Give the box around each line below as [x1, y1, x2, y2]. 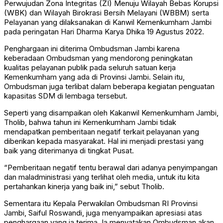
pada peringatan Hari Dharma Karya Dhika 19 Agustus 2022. [4, 27, 204, 37]
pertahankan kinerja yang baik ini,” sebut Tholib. [4, 182, 164, 192]
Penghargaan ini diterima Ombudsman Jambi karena [4, 44, 180, 54]
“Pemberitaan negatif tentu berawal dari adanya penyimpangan [4, 163, 218, 173]
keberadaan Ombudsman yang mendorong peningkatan [4, 53, 193, 63]
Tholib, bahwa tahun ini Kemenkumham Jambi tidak [4, 117, 176, 127]
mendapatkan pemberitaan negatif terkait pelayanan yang [4, 127, 199, 137]
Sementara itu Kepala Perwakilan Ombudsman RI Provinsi [4, 199, 198, 209]
